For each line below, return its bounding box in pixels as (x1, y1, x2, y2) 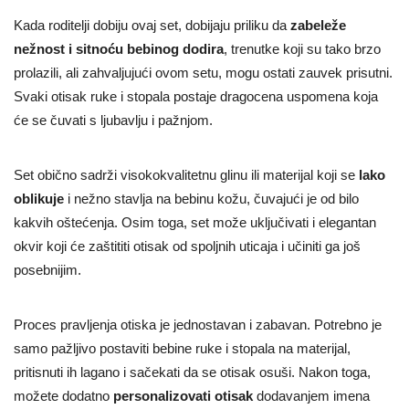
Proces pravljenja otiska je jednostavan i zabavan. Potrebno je (14, 316, 382, 332)
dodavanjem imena (257, 387, 370, 404)
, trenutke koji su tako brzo (224, 40, 381, 57)
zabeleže (290, 16, 346, 33)
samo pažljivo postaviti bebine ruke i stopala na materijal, (14, 340, 351, 356)
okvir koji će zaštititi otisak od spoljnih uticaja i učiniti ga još (14, 237, 361, 254)
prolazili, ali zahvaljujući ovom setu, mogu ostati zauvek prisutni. (14, 64, 393, 80)
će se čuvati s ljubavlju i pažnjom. (14, 111, 213, 128)
